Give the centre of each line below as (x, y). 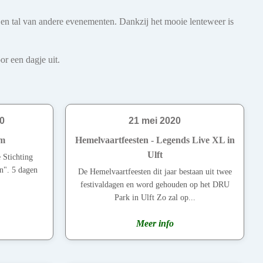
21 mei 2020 (155, 121)
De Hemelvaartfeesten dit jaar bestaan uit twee (155, 172)
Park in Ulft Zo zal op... (155, 198)
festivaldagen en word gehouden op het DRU (155, 185)
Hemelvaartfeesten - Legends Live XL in (155, 140)
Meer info (155, 224)
